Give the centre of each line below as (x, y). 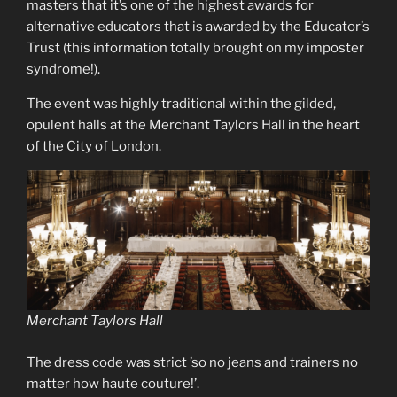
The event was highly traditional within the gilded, (181, 104)
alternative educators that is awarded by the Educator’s (198, 27)
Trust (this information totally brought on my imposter (195, 48)
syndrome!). (63, 70)
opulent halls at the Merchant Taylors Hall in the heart (193, 125)
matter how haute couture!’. (113, 383)
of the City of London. (94, 147)
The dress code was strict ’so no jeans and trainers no (192, 362)
